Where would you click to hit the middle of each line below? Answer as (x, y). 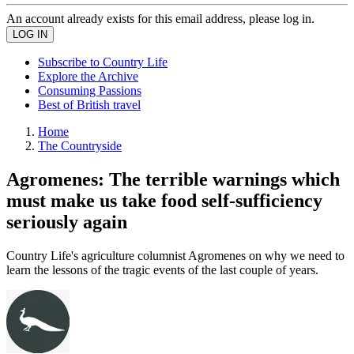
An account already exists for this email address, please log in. (160, 19)
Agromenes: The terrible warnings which (173, 179)
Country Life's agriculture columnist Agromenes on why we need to (175, 255)
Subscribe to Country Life (103, 62)
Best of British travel (89, 105)
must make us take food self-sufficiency (164, 200)
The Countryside (80, 146)
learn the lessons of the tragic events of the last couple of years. (162, 269)
